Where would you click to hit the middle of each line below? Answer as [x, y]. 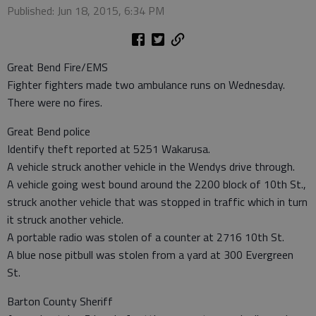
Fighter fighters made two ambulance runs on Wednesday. [146, 85]
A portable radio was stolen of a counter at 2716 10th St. [146, 237]
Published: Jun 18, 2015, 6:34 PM [86, 11]
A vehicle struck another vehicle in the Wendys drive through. [151, 166]
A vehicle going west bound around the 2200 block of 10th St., [157, 184]
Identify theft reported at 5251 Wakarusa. [109, 149]
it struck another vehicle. [65, 219]
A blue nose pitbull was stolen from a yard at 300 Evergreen [150, 255]
